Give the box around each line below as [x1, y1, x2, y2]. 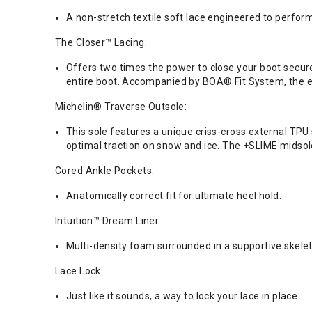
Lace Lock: [55, 265, 104, 276]
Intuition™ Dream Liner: [55, 215, 162, 226]
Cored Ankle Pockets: [55, 165, 155, 176]
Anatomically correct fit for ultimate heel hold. [66, 190, 282, 201]
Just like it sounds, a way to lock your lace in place [66, 290, 298, 302]
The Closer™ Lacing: [55, 37, 147, 48]
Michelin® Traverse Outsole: [55, 101, 187, 112]
